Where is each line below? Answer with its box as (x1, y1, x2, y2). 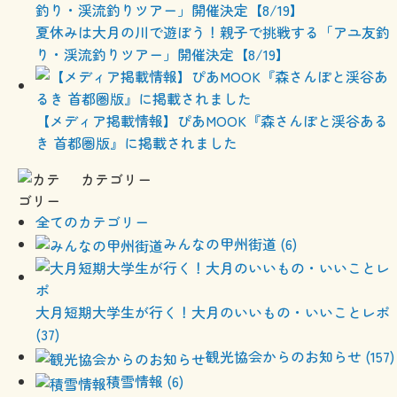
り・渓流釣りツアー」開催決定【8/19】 (35, 43, 290, 65)
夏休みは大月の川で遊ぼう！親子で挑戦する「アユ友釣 (35, 20, 390, 43)
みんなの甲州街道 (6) (163, 232, 297, 254)
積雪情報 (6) (106, 370, 183, 392)
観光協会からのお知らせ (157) (206, 346, 394, 368)
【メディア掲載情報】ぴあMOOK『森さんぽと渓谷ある (35, 109, 388, 131)
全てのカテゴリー (35, 210, 149, 232)
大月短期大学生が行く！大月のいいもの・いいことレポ (35, 301, 390, 323)
